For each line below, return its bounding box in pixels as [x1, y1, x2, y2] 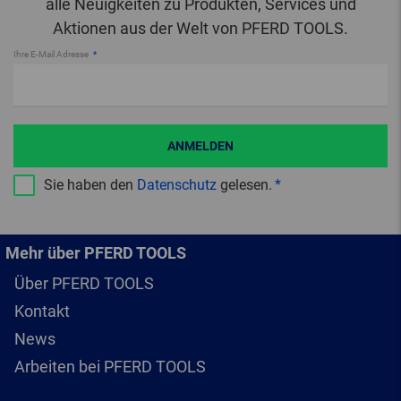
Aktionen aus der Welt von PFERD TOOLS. [53, 19, 348, 38]
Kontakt [14, 302, 70, 321]
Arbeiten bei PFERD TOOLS [14, 357, 206, 377]
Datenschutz [137, 176, 217, 194]
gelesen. [217, 176, 272, 194]
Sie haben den [44, 176, 137, 194]
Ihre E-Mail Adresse [13, 49, 90, 60]
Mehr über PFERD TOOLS [5, 243, 186, 263]
